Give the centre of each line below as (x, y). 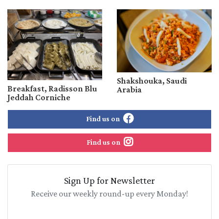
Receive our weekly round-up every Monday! (109, 194)
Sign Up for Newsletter (109, 181)
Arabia (129, 90)
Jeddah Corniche (39, 98)
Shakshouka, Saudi (152, 81)
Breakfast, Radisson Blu (52, 89)
